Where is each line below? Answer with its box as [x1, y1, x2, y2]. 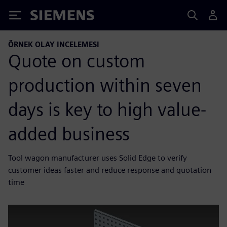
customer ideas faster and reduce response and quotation [8, 165, 211, 175]
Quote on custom [8, 49, 145, 72]
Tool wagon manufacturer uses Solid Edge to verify [8, 153, 187, 163]
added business [8, 122, 130, 145]
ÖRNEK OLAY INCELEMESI [8, 40, 99, 49]
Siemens [30, 12, 64, 22]
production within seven [8, 73, 202, 96]
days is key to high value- [8, 98, 206, 121]
